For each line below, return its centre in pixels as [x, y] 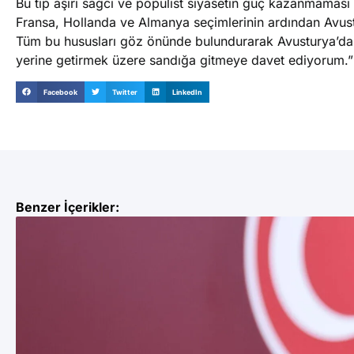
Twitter [125, 92]
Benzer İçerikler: [68, 207]
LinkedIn [188, 92]
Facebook [61, 92]
